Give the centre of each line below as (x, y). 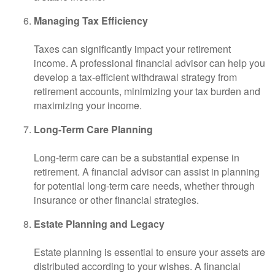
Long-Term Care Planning (93, 129)
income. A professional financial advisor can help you (149, 63)
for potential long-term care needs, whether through (144, 186)
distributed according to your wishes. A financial (137, 266)
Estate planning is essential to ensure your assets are (149, 252)
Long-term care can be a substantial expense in (137, 157)
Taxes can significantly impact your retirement (132, 49)
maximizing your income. (88, 105)
